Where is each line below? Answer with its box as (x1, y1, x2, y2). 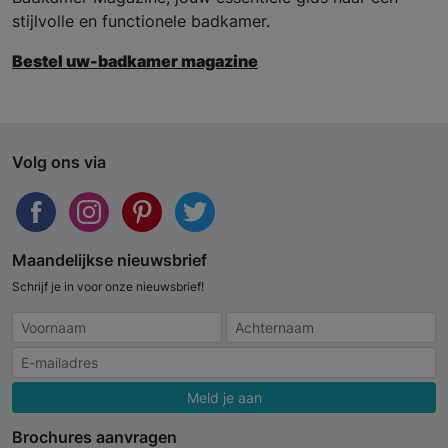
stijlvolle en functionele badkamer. (12, 10, 270, 31)
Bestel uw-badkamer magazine (12, 50, 258, 71)
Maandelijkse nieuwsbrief (12, 249, 207, 270)
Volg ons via (12, 151, 106, 172)
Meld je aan (186, 388, 262, 406)
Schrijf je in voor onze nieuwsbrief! (12, 278, 204, 294)
